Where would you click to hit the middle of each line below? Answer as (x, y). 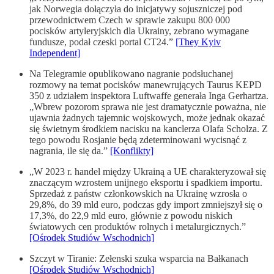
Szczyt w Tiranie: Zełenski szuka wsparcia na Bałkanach (139, 259)
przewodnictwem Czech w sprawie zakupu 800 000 (130, 20)
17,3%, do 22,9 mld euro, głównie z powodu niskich (131, 216)
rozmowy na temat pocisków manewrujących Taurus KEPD (146, 85)
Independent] (55, 53)
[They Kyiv (198, 42)
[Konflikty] (132, 151)
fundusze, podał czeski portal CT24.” (102, 42)
